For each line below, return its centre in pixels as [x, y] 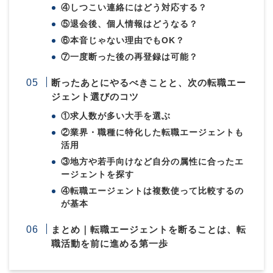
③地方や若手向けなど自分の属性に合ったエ [153, 161]
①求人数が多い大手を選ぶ [116, 116]
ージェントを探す [98, 174]
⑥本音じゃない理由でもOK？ [123, 40]
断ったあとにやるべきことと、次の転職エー [149, 82]
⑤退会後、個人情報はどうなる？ [130, 24]
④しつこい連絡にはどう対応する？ [134, 7]
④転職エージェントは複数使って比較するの [153, 191]
